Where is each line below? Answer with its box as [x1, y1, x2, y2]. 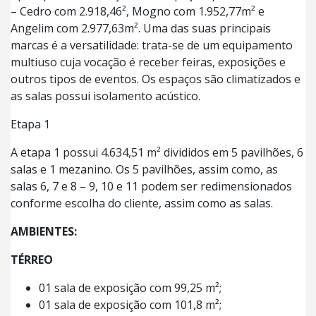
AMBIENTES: [11, 224, 77, 240]
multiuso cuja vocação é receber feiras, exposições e [11, 54, 286, 71]
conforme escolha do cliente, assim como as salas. [11, 195, 273, 212]
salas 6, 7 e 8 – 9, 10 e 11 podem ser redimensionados [11, 178, 292, 195]
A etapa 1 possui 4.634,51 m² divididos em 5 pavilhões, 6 [11, 145, 303, 161]
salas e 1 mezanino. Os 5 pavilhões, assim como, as [11, 162, 278, 178]
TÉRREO [11, 252, 53, 268]
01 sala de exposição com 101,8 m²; [39, 297, 221, 313]
